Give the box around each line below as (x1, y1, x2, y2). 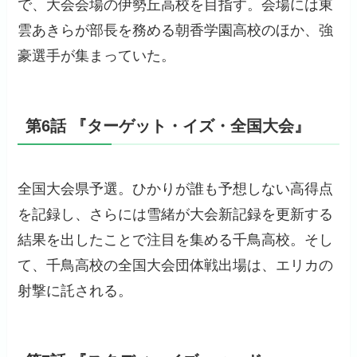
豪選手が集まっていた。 (18, 47, 176, 64)
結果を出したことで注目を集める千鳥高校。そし (18, 232, 334, 249)
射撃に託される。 (18, 283, 133, 300)
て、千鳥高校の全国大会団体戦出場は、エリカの (18, 257, 334, 274)
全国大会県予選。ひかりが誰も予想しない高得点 (18, 181, 334, 198)
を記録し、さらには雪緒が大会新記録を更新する (18, 206, 334, 223)
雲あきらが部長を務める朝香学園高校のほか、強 (18, 22, 334, 38)
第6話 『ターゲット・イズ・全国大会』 (25, 116, 311, 135)
